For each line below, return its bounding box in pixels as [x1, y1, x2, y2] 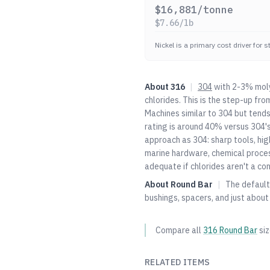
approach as [145, 134, 191, 145]
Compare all [155, 225, 201, 236]
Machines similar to [145, 108, 216, 119]
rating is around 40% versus [145, 121, 249, 132]
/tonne [197, 4, 233, 16]
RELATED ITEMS [145, 257, 210, 268]
